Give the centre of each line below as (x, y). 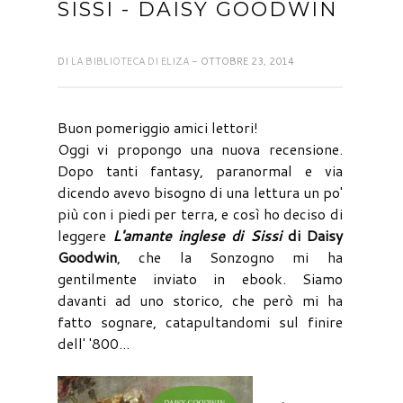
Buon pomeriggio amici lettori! (158, 127)
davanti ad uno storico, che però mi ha (200, 300)
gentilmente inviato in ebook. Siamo (200, 278)
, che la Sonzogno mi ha (230, 256)
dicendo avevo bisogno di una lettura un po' (200, 192)
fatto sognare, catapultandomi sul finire (200, 321)
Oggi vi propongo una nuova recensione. (200, 148)
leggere (85, 235)
